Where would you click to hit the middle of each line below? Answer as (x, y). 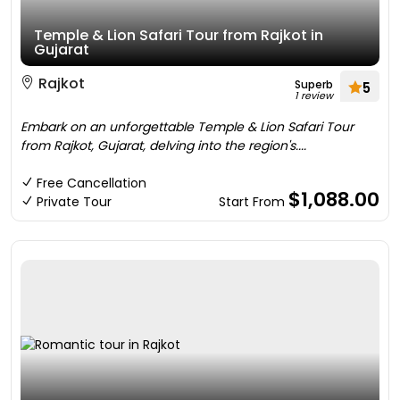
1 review (314, 96)
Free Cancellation (92, 183)
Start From (254, 202)
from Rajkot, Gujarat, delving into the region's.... (163, 146)
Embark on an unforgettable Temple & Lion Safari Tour (187, 127)
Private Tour (74, 202)
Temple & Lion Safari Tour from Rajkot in (179, 35)
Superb (314, 84)
